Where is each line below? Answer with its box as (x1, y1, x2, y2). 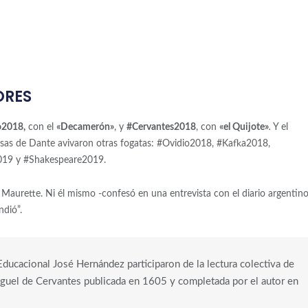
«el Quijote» (219, 122, 269, 133)
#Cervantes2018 (126, 122, 196, 133)
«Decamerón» (56, 122, 114, 133)
